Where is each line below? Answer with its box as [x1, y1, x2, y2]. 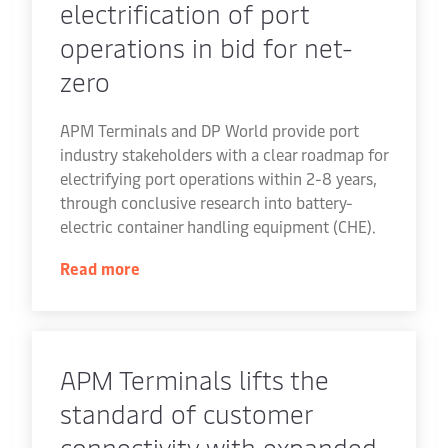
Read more [60, 257, 140, 280]
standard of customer [60, 395, 313, 432]
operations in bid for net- [60, 29, 353, 66]
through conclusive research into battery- [60, 191, 353, 214]
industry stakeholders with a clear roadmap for [60, 143, 388, 166]
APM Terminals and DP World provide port [60, 119, 359, 142]
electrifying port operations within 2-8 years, [60, 167, 377, 190]
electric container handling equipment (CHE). [60, 215, 376, 238]
